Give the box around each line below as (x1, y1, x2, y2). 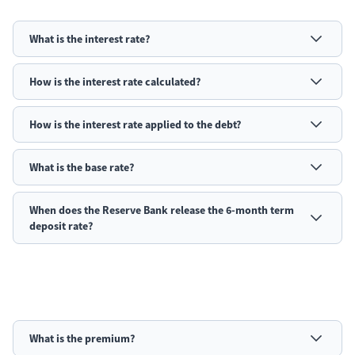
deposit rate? (29, 219, 93, 233)
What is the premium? (29, 331, 135, 345)
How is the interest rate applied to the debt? (29, 117, 241, 132)
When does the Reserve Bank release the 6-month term (29, 203, 294, 217)
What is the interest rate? (29, 32, 150, 46)
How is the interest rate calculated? (29, 74, 200, 89)
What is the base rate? (29, 160, 134, 174)
